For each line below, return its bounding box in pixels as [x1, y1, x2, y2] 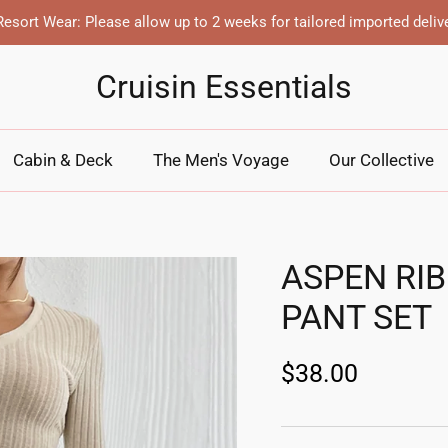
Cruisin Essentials [96, 68, 352, 106]
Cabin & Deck [12, 150, 113, 170]
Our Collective [328, 150, 434, 170]
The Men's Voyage [152, 150, 289, 170]
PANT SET [280, 296, 432, 337]
